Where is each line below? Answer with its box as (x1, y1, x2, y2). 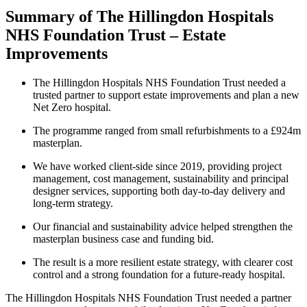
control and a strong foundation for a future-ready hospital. (33, 268, 285, 280)
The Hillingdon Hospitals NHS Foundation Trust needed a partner (5, 291, 291, 304)
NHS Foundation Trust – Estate (5, 25, 226, 44)
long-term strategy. (33, 197, 113, 209)
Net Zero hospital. (33, 101, 111, 113)
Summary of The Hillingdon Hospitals (5, 7, 273, 25)
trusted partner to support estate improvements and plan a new (33, 88, 299, 101)
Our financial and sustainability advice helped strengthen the (33, 220, 293, 232)
